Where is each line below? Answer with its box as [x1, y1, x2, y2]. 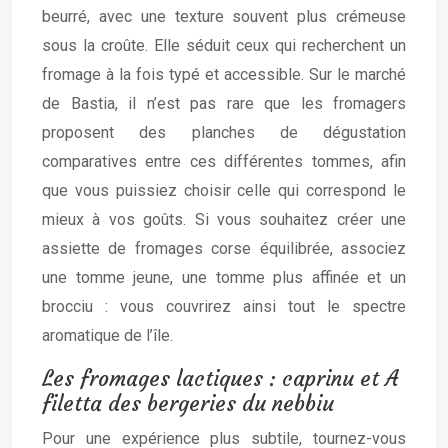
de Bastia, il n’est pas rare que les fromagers [42, 94, 406, 113]
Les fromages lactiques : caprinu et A [42, 365, 398, 392]
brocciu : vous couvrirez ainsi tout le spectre [42, 297, 406, 316]
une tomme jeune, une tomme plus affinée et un [42, 268, 406, 287]
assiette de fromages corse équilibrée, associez [42, 239, 406, 258]
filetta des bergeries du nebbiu [42, 390, 334, 417]
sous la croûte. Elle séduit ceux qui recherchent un [42, 36, 406, 55]
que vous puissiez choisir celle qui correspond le [42, 181, 406, 200]
